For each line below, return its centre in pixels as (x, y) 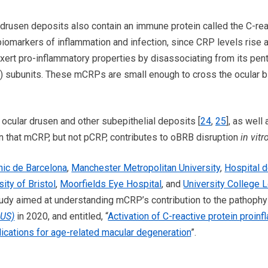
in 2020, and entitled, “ (61, 216)
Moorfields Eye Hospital (111, 184)
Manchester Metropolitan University (146, 167)
